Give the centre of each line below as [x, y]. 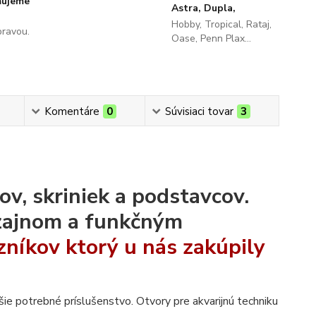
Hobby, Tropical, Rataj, [221, 24]
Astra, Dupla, [203, 8]
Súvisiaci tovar [199, 111]
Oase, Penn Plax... [211, 38]
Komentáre [72, 111]
